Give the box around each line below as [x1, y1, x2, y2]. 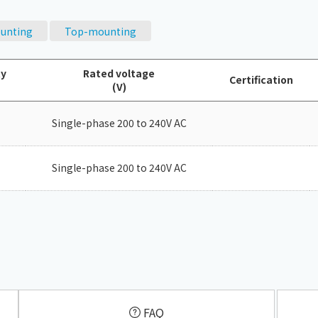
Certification [229, 72, 293, 87]
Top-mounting [65, 23, 136, 38]
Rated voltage [83, 66, 155, 80]
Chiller [221, 9, 248, 19]
